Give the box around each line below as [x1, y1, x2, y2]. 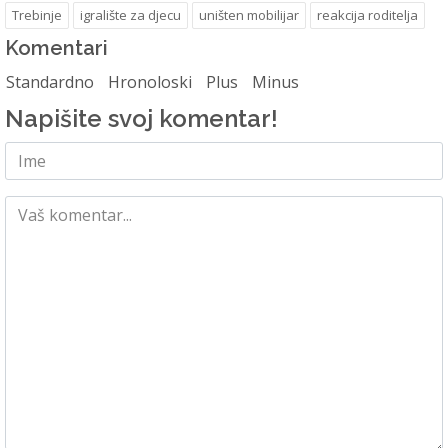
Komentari [5, 35, 108, 60]
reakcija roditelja [317, 5, 418, 24]
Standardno [6, 70, 94, 93]
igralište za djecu [80, 5, 181, 24]
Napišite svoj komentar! [5, 103, 278, 133]
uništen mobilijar [199, 5, 299, 24]
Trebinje [12, 5, 62, 24]
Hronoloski [108, 70, 192, 93]
